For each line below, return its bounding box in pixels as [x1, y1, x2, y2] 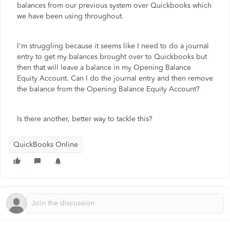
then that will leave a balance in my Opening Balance [17, 63, 191, 72]
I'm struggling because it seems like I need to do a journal [17, 42, 209, 50]
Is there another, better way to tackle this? [17, 114, 155, 123]
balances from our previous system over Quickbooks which [17, 1, 212, 10]
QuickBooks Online [13, 140, 78, 149]
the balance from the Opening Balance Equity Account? [17, 85, 200, 93]
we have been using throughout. [17, 12, 126, 21]
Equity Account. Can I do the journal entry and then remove [17, 74, 213, 83]
